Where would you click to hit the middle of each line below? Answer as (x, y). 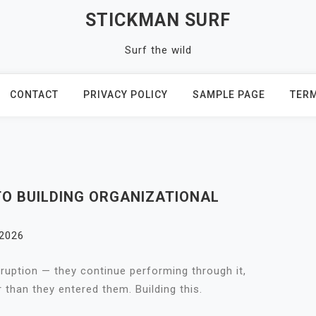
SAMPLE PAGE (229, 95)
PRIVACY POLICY (125, 95)
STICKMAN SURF (158, 20)
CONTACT (34, 95)
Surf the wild (158, 50)
